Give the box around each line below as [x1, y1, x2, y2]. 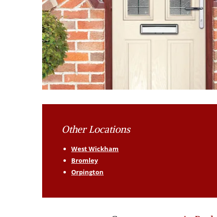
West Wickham [71, 144, 119, 153]
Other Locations [62, 123, 130, 135]
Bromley [71, 156, 98, 165]
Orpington [71, 168, 104, 176]
